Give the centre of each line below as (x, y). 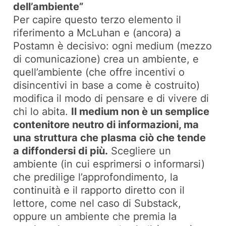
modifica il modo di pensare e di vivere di (111, 99)
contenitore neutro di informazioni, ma (106, 125)
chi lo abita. (42, 112)
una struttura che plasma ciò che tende (110, 138)
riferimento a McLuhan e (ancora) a (97, 33)
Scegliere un (140, 151)
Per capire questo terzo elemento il (97, 20)
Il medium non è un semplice (140, 112)
